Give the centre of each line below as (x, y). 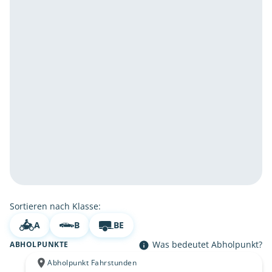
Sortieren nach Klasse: (55, 206)
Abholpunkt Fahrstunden (92, 263)
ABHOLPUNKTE (39, 244)
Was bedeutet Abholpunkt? (206, 244)
